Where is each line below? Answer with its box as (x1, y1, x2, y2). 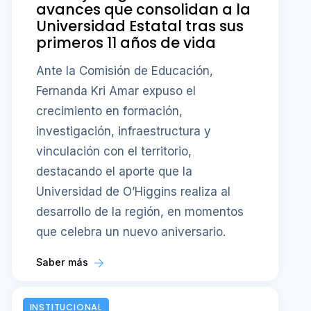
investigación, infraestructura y (36, 124, 212, 139)
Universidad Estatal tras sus (36, 15, 244, 36)
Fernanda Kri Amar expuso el (36, 84, 196, 99)
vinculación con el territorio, (36, 144, 192, 159)
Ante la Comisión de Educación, (36, 64, 214, 78)
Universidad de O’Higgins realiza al (36, 185, 231, 199)
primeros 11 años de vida (36, 32, 217, 53)
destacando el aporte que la (36, 165, 193, 179)
